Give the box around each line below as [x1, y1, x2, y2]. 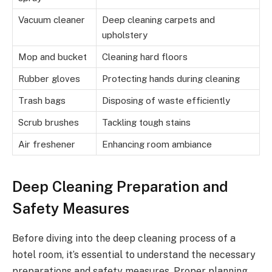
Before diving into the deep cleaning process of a [12, 233, 236, 245]
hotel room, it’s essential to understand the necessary [12, 249, 256, 261]
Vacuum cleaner [18, 15, 85, 25]
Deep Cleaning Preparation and [12, 178, 228, 195]
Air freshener [18, 139, 75, 150]
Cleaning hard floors [102, 52, 188, 63]
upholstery [102, 30, 148, 41]
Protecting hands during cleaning [102, 73, 240, 84]
